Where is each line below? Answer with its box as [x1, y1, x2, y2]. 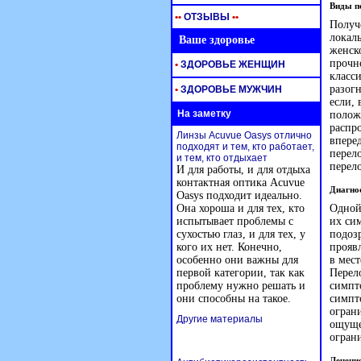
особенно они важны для [176, 254, 298, 266]
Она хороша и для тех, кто [176, 202, 305, 214]
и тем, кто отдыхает [176, 152, 268, 164]
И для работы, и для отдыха [176, 164, 310, 176]
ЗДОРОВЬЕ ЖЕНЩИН [178, 59, 285, 70]
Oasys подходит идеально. [176, 189, 302, 201]
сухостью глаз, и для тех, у [176, 228, 305, 240]
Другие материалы [176, 313, 263, 325]
